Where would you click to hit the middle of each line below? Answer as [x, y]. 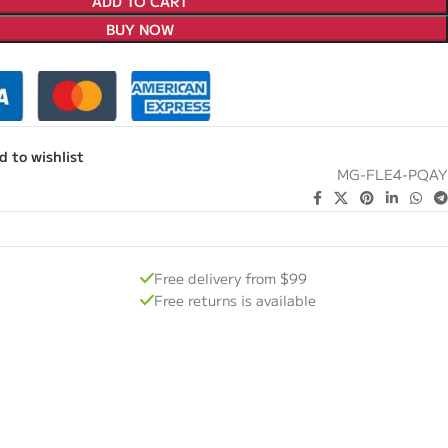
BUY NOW [139, 28]
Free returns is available [234, 300]
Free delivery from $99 [230, 278]
